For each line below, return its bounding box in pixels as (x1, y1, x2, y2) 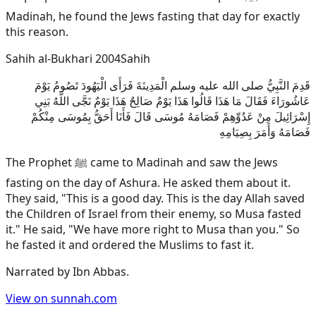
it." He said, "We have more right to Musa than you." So (6, 221, 300, 238)
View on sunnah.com (6, 291, 117, 307)
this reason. (6, 24, 68, 40)
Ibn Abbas (73, 264, 126, 280)
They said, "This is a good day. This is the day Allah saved (6, 190, 305, 207)
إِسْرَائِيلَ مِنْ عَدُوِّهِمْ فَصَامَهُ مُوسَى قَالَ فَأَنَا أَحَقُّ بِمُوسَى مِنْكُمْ (31, 109, 310, 125)
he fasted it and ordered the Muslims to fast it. (6, 237, 254, 253)
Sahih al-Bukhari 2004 (6, 51, 121, 67)
